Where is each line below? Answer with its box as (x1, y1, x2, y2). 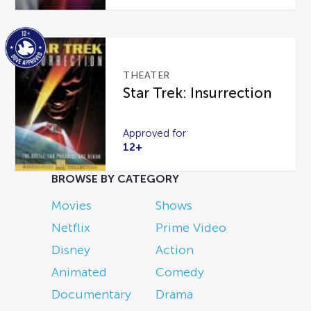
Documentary (51, 287, 131, 302)
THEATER (123, 70, 170, 81)
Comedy (155, 265, 204, 280)
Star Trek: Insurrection (123, 85, 272, 101)
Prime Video (155, 221, 226, 235)
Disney (51, 243, 90, 258)
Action (155, 243, 194, 258)
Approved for (123, 128, 187, 140)
